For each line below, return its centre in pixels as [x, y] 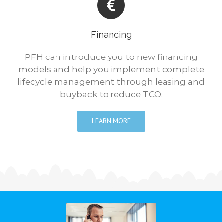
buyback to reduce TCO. [111, 94]
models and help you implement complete [111, 69]
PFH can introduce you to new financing [111, 57]
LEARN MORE [111, 121]
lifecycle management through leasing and [111, 82]
